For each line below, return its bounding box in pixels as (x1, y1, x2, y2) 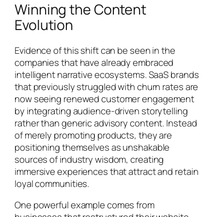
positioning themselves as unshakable (15, 141, 170, 154)
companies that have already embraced (15, 56, 174, 69)
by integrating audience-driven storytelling (15, 105, 188, 118)
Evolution (15, 15, 74, 35)
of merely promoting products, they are (15, 129, 172, 142)
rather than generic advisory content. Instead (15, 117, 197, 130)
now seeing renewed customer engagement (15, 93, 195, 106)
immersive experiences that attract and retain (15, 165, 199, 178)
